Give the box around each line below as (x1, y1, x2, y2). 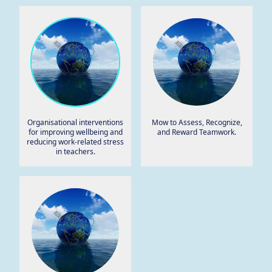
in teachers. (55, 146, 95, 157)
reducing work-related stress (27, 137, 124, 147)
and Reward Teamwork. (157, 127, 236, 137)
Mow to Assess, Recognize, (151, 117, 242, 127)
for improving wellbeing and (28, 127, 123, 137)
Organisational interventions (27, 117, 123, 127)
